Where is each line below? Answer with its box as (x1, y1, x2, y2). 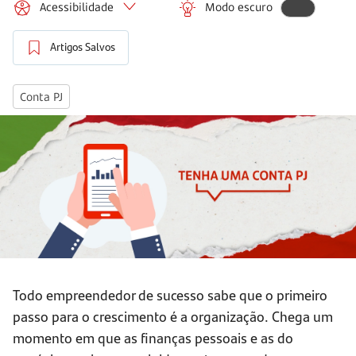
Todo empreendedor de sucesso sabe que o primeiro (13, 284, 327, 305)
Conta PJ (20, 89, 63, 105)
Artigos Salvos (50, 40, 115, 55)
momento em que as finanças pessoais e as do (13, 327, 293, 348)
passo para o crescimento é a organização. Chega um (13, 306, 333, 327)
